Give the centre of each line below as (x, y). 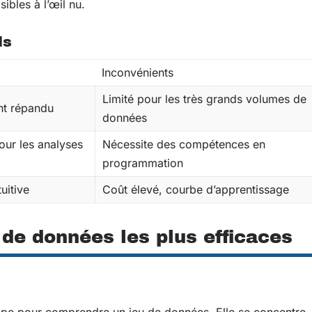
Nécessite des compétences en (184, 144)
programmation (143, 163)
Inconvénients (138, 72)
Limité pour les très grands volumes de (204, 99)
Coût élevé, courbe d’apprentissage (196, 189)
